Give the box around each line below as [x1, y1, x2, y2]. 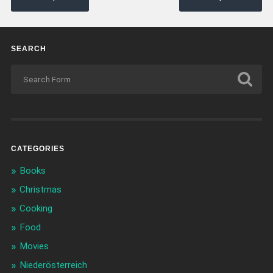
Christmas [19, 184, 62, 196]
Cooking [19, 203, 52, 214]
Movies [19, 241, 49, 252]
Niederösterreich [19, 260, 87, 271]
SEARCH [10, 44, 46, 54]
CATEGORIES [10, 144, 65, 154]
